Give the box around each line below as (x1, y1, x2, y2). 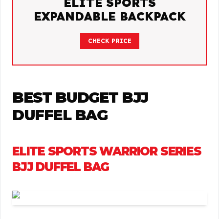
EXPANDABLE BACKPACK (33, 9, 186, 23)
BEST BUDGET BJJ (12, 88, 148, 107)
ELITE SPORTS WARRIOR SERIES (12, 144, 201, 158)
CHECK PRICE (88, 37, 131, 44)
